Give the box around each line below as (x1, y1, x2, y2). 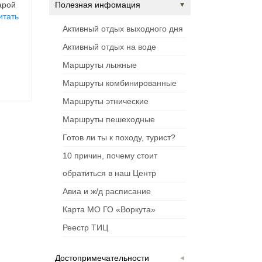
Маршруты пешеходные (62, 115, 155, 125)
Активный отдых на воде (62, 42, 156, 52)
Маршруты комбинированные (62, 78, 177, 88)
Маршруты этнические (62, 96, 149, 106)
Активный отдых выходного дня (62, 24, 183, 34)
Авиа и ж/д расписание (62, 187, 151, 196)
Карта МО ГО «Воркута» (62, 205, 156, 215)
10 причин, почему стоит (62, 151, 157, 161)
